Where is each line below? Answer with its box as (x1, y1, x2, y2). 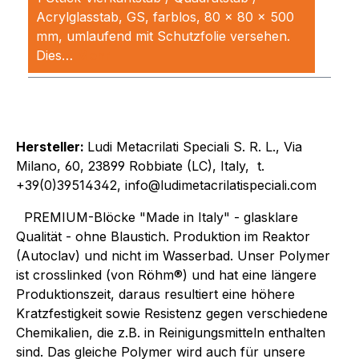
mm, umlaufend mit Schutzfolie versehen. (36, 27, 290, 44)
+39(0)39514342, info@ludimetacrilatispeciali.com (16, 176, 321, 193)
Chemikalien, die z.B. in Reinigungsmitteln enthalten (16, 324, 325, 341)
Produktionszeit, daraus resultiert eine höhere (16, 285, 295, 302)
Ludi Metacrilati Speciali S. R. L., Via (87, 138, 302, 155)
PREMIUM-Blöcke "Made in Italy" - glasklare (16, 208, 298, 225)
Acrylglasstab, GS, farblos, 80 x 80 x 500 (36, 8, 294, 25)
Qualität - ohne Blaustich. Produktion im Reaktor (16, 228, 310, 244)
